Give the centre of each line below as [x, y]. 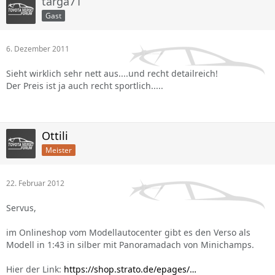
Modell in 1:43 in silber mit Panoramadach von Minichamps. [130, 245]
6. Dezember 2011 [38, 49]
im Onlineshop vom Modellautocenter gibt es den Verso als [128, 232]
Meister [59, 150]
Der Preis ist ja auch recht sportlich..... [85, 86]
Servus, [21, 208]
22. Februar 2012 [35, 183]
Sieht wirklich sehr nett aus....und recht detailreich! [112, 73]
